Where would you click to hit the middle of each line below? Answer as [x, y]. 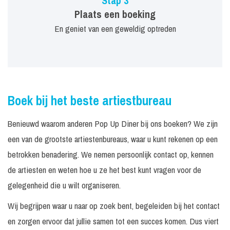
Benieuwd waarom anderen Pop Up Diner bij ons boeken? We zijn [113, 123]
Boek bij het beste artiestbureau [90, 101]
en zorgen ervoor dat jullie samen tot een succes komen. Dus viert [113, 221]
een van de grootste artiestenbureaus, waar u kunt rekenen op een [113, 139]
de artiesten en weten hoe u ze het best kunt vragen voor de [104, 170]
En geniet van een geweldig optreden [115, 28]
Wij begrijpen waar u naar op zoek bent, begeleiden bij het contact [114, 206]
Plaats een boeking [115, 14]
